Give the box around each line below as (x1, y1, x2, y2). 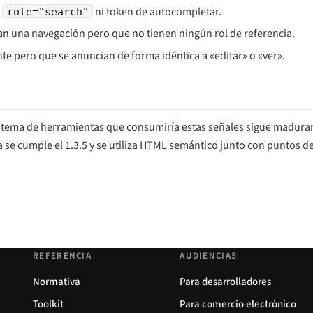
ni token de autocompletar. (92, 3, 221, 20)
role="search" (6, 5, 89, 17)
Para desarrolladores (180, 274, 272, 289)
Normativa (33, 274, 80, 289)
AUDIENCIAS (180, 249, 238, 262)
